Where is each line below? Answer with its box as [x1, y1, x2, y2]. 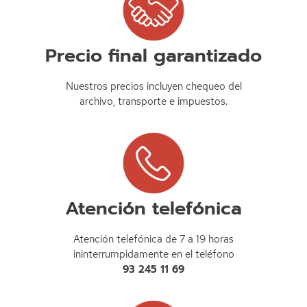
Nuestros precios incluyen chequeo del [65, 79, 242, 94]
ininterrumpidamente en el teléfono [73, 247, 234, 262]
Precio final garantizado [45, 42, 262, 70]
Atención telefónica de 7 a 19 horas [73, 232, 234, 247]
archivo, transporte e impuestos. [79, 95, 228, 109]
